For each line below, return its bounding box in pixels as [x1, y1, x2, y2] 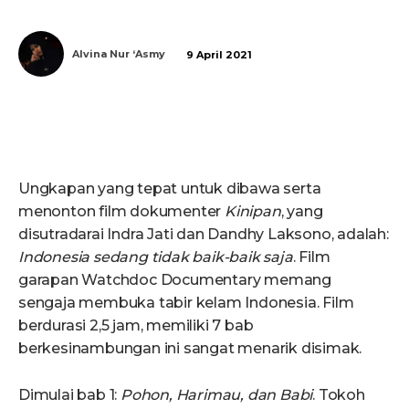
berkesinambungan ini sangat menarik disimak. [18, 340, 362, 358]
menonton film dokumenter [18, 203, 225, 221]
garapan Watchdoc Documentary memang [18, 271, 331, 289]
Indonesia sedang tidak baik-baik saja [18, 248, 293, 267]
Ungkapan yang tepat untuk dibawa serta [18, 180, 321, 198]
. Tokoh [312, 386, 365, 404]
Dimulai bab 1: [18, 386, 121, 404]
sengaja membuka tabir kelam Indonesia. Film [18, 294, 354, 312]
